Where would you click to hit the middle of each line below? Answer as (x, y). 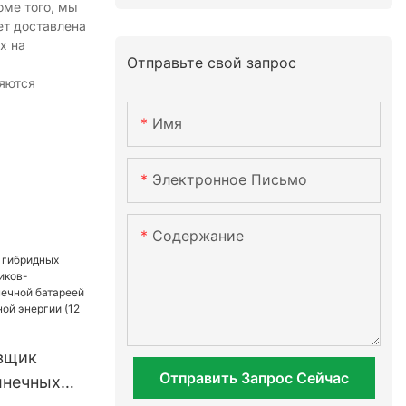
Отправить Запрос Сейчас (254, 378)
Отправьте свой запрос (212, 62)
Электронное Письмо (230, 180)
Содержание (198, 236)
